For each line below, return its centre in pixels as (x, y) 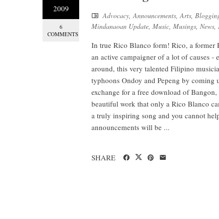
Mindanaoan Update (120, 26)
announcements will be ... (131, 127)
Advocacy (116, 15)
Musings (185, 26)
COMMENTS (63, 34)
